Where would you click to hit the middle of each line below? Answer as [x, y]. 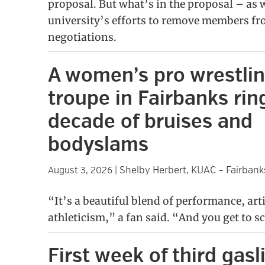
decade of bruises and [150, 122]
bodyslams [98, 145]
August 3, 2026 [80, 171]
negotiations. [82, 38]
